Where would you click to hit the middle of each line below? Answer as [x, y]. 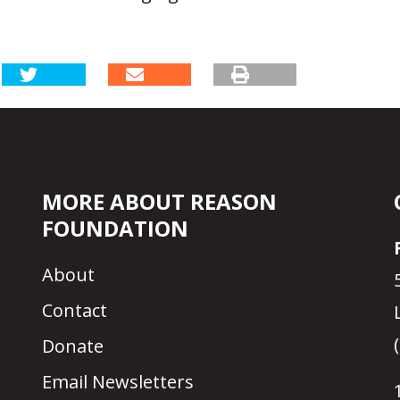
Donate [73, 346]
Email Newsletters [118, 382]
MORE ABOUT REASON [160, 202]
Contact [75, 311]
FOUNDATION [116, 229]
